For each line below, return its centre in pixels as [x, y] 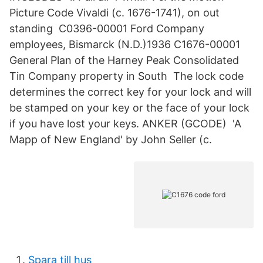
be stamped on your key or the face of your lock [129, 108]
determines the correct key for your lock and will [130, 92]
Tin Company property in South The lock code [127, 76]
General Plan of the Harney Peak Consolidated [124, 60]
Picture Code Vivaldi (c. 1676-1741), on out [114, 13]
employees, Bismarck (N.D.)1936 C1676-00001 [125, 44]
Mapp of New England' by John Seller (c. [111, 139]
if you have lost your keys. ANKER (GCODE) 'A [125, 124]
